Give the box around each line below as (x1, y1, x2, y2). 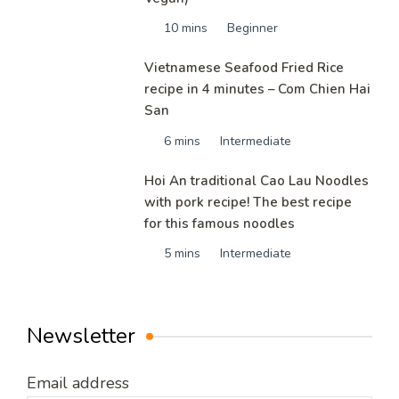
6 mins (164, 132, 201, 150)
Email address (27, 371, 129, 394)
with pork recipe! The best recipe (144, 192, 353, 211)
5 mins (164, 244, 201, 262)
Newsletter (27, 321, 135, 350)
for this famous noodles (144, 214, 296, 232)
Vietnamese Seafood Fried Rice (144, 59, 345, 77)
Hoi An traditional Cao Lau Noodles (144, 171, 370, 190)
